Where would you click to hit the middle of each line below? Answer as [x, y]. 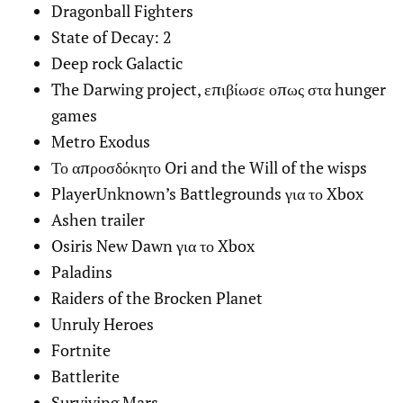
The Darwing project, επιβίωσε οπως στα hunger [219, 90]
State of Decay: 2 [112, 37]
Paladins [82, 272]
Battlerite [85, 376]
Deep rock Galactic [117, 63]
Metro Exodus [101, 142]
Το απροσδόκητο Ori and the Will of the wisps [209, 168]
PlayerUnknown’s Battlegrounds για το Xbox [207, 194]
